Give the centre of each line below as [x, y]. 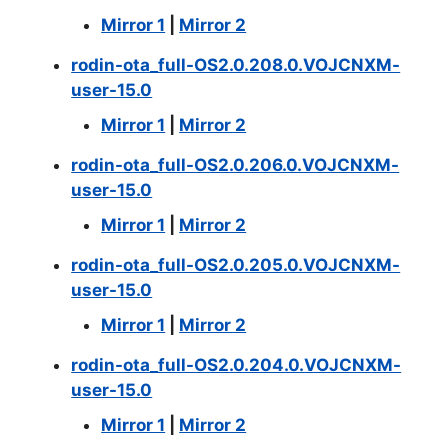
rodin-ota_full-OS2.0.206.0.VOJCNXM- [235, 164]
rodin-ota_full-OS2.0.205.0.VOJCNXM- [236, 264]
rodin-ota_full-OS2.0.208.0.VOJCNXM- [236, 64]
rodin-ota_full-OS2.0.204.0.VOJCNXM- [236, 364]
